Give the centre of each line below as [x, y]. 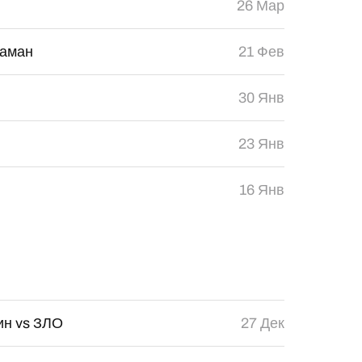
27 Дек [262, 323]
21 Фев [261, 52]
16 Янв [261, 190]
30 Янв [261, 98]
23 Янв [261, 144]
